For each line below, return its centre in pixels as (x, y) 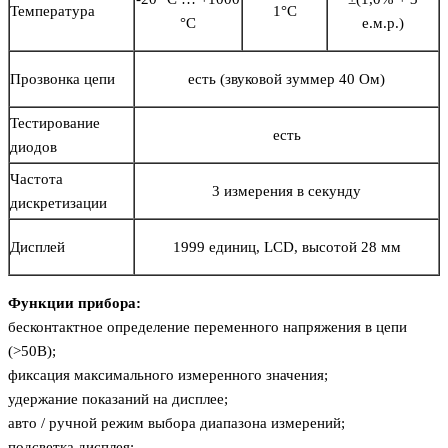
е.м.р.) (383, 23)
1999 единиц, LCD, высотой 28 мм (286, 247)
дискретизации (58, 203)
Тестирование (55, 123)
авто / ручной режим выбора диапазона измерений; (176, 423)
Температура (52, 11)
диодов (33, 147)
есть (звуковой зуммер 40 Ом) (286, 79)
